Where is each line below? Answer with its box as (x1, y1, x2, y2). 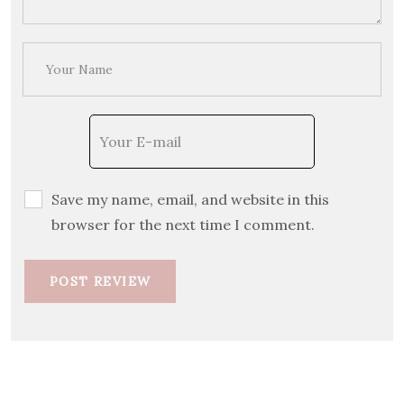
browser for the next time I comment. (51, 215, 315, 234)
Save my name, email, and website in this (51, 189, 329, 208)
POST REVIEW (50, 272, 151, 289)
